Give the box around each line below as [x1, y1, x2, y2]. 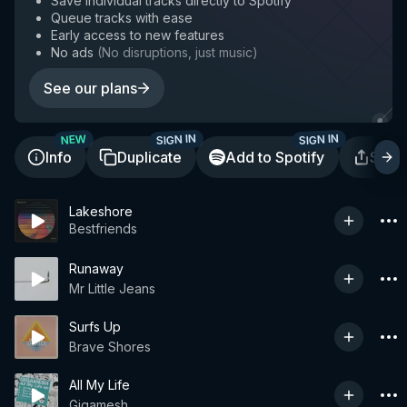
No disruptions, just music [102, 45, 253, 60]
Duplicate [117, 148, 182, 166]
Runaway [69, 261, 124, 276]
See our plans [44, 79, 137, 97]
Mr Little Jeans [69, 281, 155, 296]
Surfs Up [69, 319, 121, 334]
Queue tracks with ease [51, 10, 193, 25]
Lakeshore [69, 203, 133, 219]
